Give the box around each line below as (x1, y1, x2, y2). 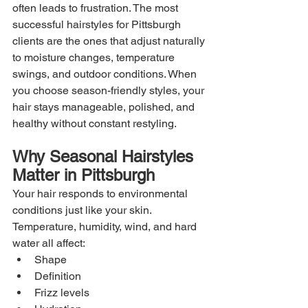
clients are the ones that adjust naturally (12, 34, 208, 47)
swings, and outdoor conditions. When (12, 67, 199, 80)
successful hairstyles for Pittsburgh (12, 17, 184, 31)
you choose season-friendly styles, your (12, 83, 207, 97)
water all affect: (12, 236, 85, 250)
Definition (34, 269, 81, 283)
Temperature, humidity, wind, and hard (12, 219, 199, 233)
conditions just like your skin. (12, 203, 154, 217)
